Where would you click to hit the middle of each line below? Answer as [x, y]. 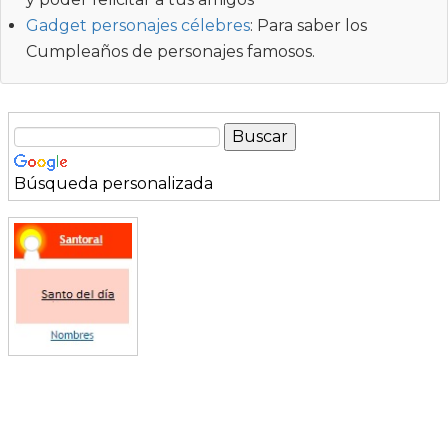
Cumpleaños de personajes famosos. [170, 51]
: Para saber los [308, 25]
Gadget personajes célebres [138, 25]
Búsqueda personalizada [113, 183]
